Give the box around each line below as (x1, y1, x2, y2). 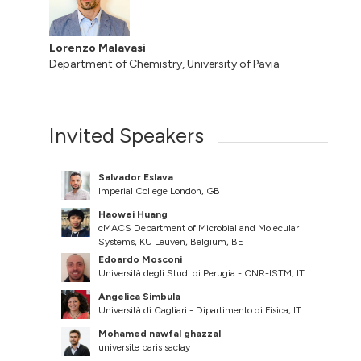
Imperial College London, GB (98, 185, 221, 197)
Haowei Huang (98, 208, 168, 220)
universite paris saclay (98, 341, 191, 353)
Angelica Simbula (98, 290, 181, 302)
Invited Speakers (49, 122, 205, 148)
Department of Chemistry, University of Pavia (49, 56, 280, 71)
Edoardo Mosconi (98, 253, 183, 265)
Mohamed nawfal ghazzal (98, 327, 222, 339)
